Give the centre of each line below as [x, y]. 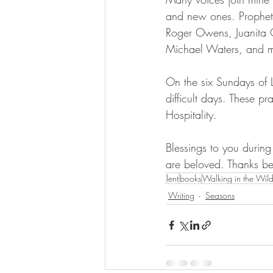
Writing [181, 195]
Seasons [220, 195]
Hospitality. [193, 115]
